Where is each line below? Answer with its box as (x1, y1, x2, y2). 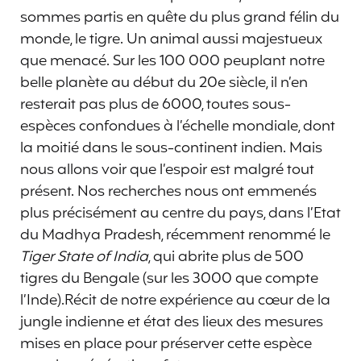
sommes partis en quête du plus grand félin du (20, 6, 339, 29)
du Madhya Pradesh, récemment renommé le (20, 223, 330, 247)
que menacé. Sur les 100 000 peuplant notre (20, 49, 325, 73)
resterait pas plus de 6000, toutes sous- (20, 93, 291, 116)
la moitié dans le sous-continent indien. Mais (20, 136, 322, 160)
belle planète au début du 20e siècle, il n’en (20, 71, 308, 94)
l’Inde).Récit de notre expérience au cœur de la (20, 288, 330, 312)
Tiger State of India (20, 245, 148, 268)
